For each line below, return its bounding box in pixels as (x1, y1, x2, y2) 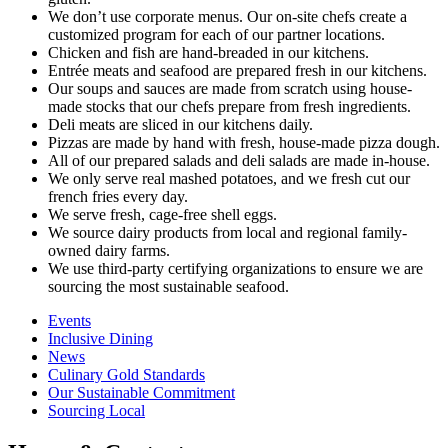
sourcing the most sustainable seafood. (48, 277, 289, 295)
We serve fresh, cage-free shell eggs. (48, 205, 277, 223)
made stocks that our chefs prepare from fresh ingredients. (48, 97, 411, 115)
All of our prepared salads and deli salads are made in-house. (48, 151, 430, 169)
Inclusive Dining (48, 329, 153, 347)
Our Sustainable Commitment (48, 383, 235, 401)
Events (48, 311, 91, 329)
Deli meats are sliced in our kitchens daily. (48, 115, 313, 133)
